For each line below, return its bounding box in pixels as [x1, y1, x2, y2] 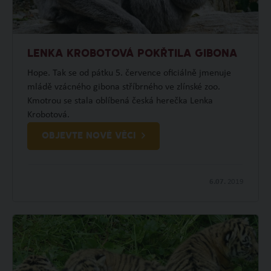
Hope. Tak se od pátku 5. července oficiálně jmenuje [27, 68, 231, 78]
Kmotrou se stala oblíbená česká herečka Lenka [27, 96, 213, 106]
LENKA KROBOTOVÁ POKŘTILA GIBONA [27, 48, 237, 60]
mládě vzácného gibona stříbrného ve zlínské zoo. [27, 82, 220, 92]
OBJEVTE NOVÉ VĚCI [41, 131, 135, 141]
